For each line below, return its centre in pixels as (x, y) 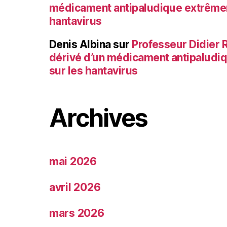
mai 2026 (73, 162)
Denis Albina (80, 45)
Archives (99, 118)
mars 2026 (77, 213)
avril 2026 (75, 187)
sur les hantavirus (93, 71)
